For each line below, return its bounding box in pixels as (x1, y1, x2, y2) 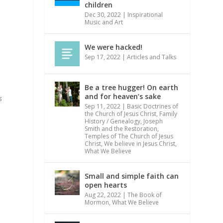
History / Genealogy (85, 116, 141, 125)
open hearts (85, 180, 127, 190)
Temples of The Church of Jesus (85, 131, 174, 140)
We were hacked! (85, 42, 143, 52)
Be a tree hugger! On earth (85, 82, 179, 92)
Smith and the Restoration (85, 124, 158, 133)
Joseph (143, 116, 163, 125)
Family (159, 109, 178, 118)
